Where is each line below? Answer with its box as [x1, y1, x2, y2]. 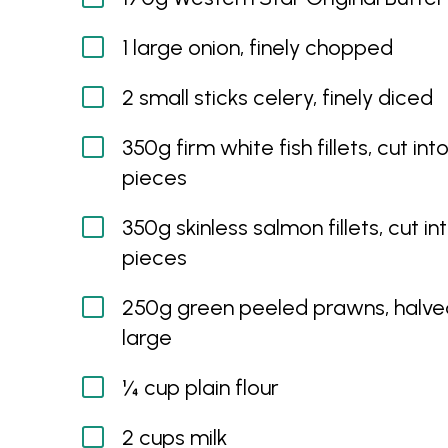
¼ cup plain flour [122, 374, 279, 401]
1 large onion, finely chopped [122, 34, 393, 61]
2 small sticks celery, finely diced [122, 84, 433, 111]
